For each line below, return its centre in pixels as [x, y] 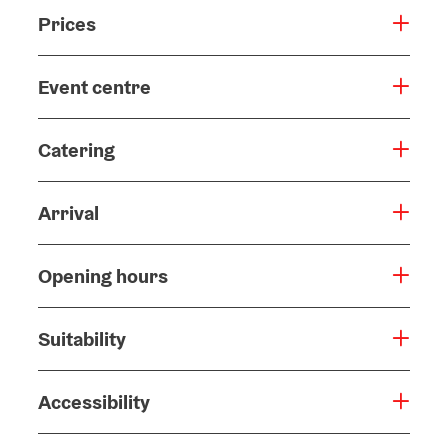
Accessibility [94, 401]
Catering [76, 149]
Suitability [82, 338]
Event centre [94, 86]
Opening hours [103, 275]
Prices [67, 23]
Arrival [68, 212]
